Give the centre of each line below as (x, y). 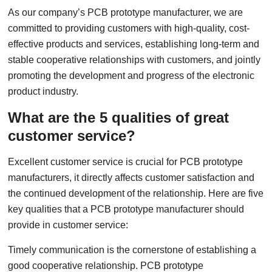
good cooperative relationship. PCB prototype (106, 266)
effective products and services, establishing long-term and (134, 44)
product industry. (43, 91)
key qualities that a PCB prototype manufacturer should (126, 209)
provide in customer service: (68, 225)
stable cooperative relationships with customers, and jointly (134, 60)
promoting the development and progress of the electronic (131, 76)
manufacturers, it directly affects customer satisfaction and (131, 178)
